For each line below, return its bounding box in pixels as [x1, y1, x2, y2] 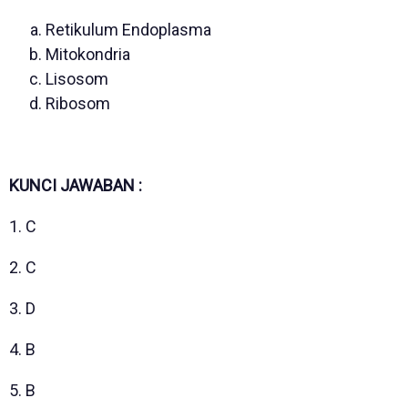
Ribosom [46, 93, 110, 113]
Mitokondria [46, 44, 130, 64]
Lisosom [46, 68, 108, 88]
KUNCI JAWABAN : [9, 175, 142, 195]
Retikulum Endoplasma [46, 19, 211, 39]
